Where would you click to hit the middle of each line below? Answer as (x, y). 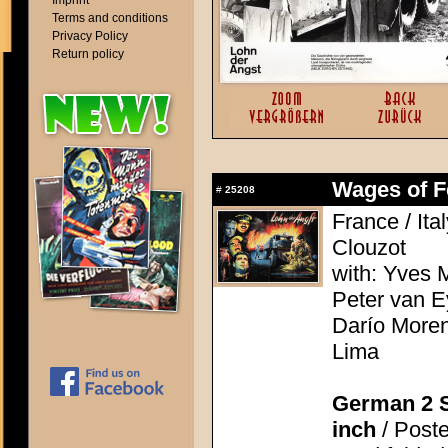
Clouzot (369, 247)
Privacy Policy (90, 36)
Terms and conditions (110, 18)
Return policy (88, 54)
